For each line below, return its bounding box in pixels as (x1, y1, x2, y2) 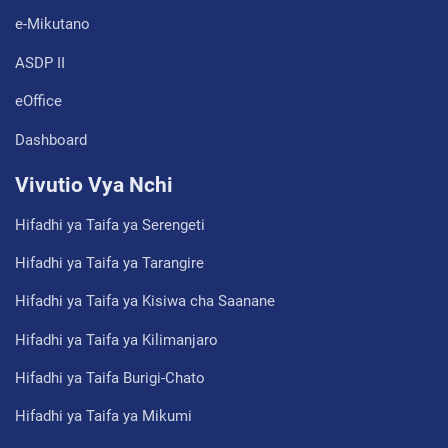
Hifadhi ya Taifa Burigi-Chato (15, 369, 205, 388)
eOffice (15, 92, 62, 111)
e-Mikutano (15, 15, 90, 34)
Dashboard (15, 130, 87, 149)
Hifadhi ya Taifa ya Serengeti (15, 215, 205, 234)
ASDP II (15, 53, 65, 72)
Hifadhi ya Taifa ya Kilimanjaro (15, 330, 218, 349)
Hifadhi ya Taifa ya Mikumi (15, 407, 192, 426)
